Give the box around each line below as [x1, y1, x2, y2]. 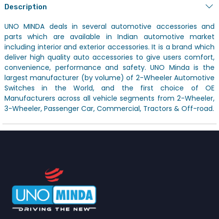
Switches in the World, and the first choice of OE [4, 83, 215, 93]
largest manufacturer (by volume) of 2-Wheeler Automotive [4, 72, 215, 83]
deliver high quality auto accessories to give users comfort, [4, 52, 215, 62]
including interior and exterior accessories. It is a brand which [4, 42, 215, 52]
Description [4, 2, 47, 11]
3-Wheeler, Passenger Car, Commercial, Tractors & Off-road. [4, 103, 214, 113]
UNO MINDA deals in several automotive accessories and [4, 21, 215, 31]
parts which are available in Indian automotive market [4, 31, 215, 42]
